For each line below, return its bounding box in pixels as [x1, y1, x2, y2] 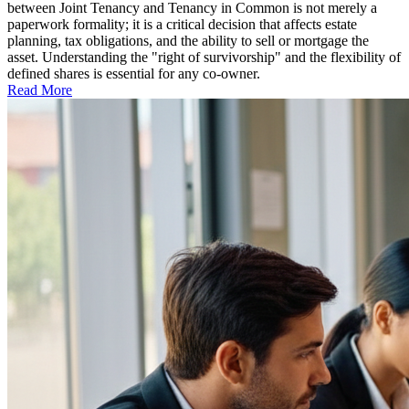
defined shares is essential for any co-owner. [7, 66, 260, 81]
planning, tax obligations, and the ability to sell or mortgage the [7, 33, 369, 48]
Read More [7, 82, 72, 98]
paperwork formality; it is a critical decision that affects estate [7, 16, 357, 32]
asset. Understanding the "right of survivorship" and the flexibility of [7, 49, 401, 65]
